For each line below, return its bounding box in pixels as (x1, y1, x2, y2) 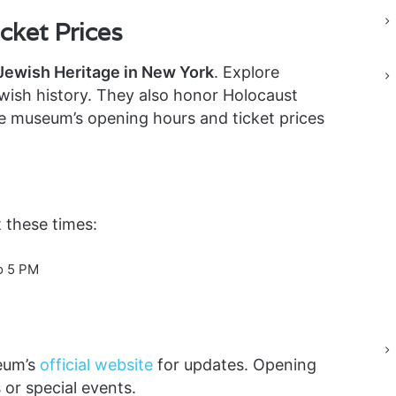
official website (39, 355, 153, 374)
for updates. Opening (152, 355, 316, 374)
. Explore (213, 62, 279, 81)
